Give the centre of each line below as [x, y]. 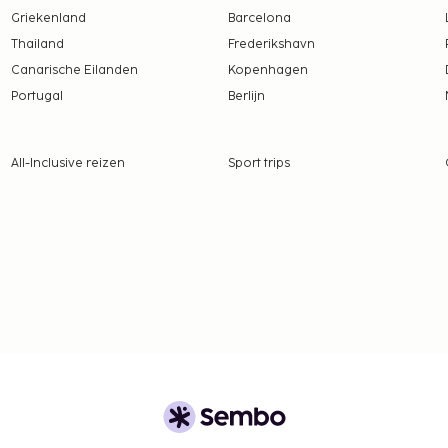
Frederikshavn [271, 45]
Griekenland [48, 19]
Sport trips [258, 164]
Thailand [37, 45]
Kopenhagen [268, 71]
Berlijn [246, 97]
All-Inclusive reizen [67, 164]
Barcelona [259, 19]
